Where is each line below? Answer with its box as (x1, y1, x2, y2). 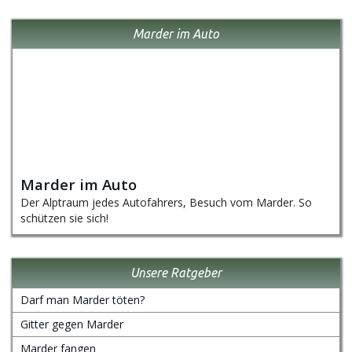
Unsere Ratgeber (130, 266, 222, 280)
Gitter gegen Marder (20, 317, 123, 332)
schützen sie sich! (20, 211, 108, 225)
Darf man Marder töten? (20, 292, 145, 307)
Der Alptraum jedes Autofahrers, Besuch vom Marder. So (20, 195, 312, 210)
